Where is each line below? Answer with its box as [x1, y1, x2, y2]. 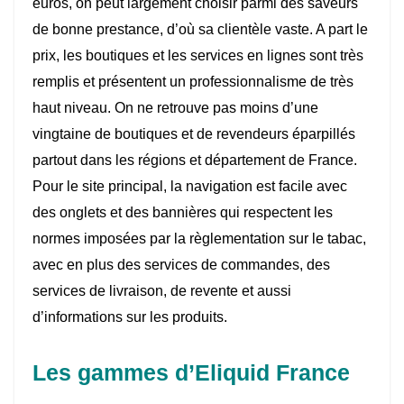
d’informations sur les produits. [32, 309, 227, 326]
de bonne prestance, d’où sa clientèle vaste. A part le [32, 22, 368, 38]
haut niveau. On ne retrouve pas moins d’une [32, 100, 318, 116]
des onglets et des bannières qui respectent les [32, 205, 333, 221]
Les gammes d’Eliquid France [32, 360, 350, 386]
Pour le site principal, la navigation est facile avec [32, 179, 347, 195]
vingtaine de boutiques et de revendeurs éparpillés [32, 126, 355, 142]
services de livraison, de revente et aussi [32, 283, 291, 299]
